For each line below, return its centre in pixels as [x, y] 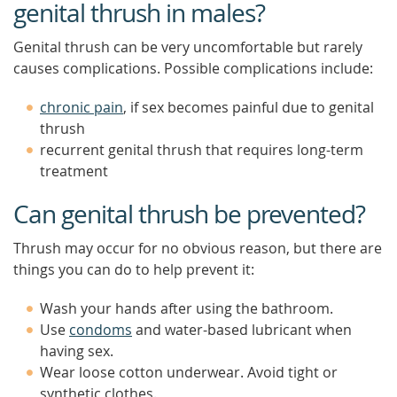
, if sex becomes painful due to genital [249, 107]
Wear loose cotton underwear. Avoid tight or [189, 372]
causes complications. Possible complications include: [193, 68]
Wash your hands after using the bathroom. [187, 308]
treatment [74, 171]
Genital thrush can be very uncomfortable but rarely [188, 47]
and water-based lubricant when [242, 330]
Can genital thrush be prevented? [189, 214]
